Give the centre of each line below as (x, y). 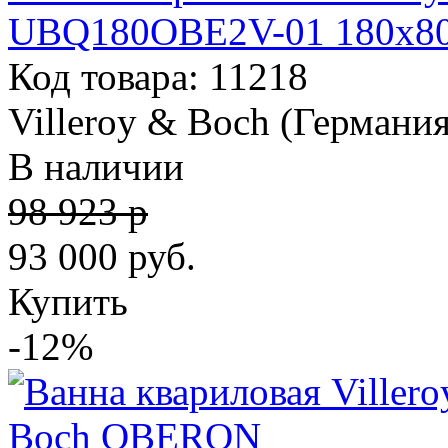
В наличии (96, 166)
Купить (68, 301)
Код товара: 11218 (158, 76)
